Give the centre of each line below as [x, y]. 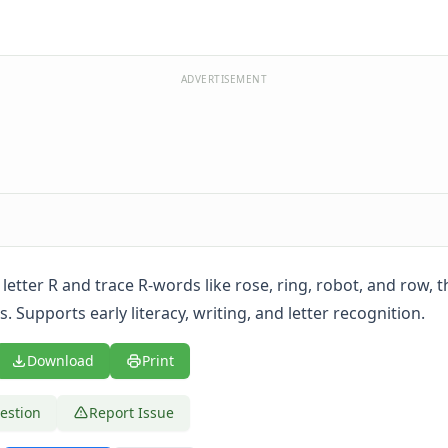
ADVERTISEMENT [224, 79]
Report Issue [131, 412]
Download [60, 360]
